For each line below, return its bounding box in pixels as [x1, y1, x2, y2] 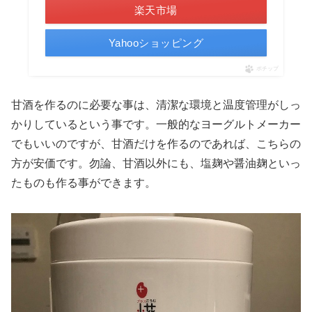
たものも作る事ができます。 [11, 177, 156, 189]
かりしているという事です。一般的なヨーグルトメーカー [11, 118, 301, 131]
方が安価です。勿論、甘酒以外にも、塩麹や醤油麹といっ [11, 157, 301, 170]
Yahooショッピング [108, 37, 204, 49]
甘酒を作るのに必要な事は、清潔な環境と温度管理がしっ [11, 99, 301, 111]
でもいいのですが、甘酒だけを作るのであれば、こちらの [11, 138, 301, 150]
